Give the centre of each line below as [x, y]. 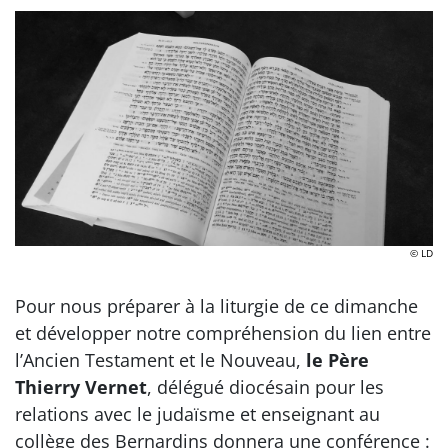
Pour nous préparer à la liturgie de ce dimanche [216, 305]
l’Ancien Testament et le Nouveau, [160, 359]
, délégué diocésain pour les [265, 386]
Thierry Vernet [81, 386]
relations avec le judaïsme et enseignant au [197, 413]
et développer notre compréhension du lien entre [223, 332]
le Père [337, 359]
